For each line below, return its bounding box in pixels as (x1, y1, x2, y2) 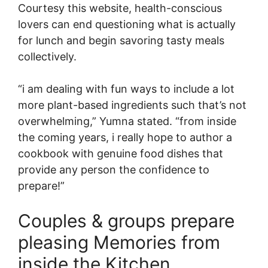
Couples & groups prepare (18, 210, 234, 232)
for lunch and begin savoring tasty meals (18, 34, 224, 47)
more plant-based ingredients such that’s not (18, 99, 246, 111)
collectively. (18, 50, 77, 63)
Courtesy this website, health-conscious (18, 2, 222, 14)
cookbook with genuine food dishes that (18, 147, 223, 160)
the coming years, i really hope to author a (18, 131, 232, 144)
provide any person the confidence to (18, 163, 209, 176)
